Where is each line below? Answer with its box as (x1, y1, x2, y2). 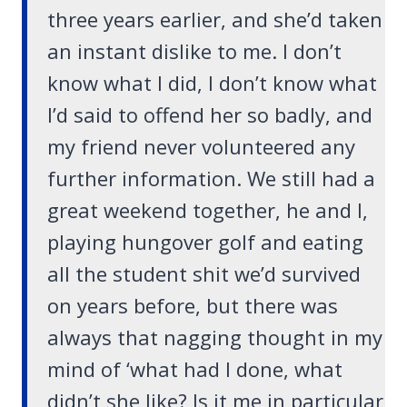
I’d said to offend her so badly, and (47, 101, 372, 129)
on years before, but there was (47, 292, 338, 320)
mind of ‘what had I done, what (47, 355, 342, 383)
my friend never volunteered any (47, 133, 355, 161)
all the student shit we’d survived (47, 260, 361, 288)
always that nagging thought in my (47, 323, 382, 352)
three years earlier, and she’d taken (47, 5, 382, 34)
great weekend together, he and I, (47, 196, 368, 224)
